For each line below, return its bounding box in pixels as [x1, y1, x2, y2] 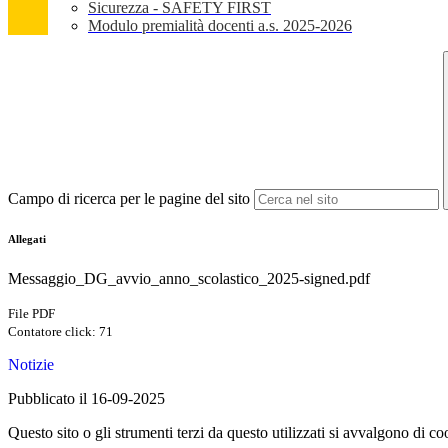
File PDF [8, 306, 55, 322]
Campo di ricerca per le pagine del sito [8, 190, 250, 208]
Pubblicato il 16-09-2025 [8, 390, 165, 408]
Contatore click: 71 [8, 324, 113, 340]
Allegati [8, 233, 46, 246]
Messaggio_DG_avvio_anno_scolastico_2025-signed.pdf [8, 270, 370, 288]
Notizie [8, 356, 54, 374]
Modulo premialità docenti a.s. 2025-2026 [88, 17, 352, 35]
